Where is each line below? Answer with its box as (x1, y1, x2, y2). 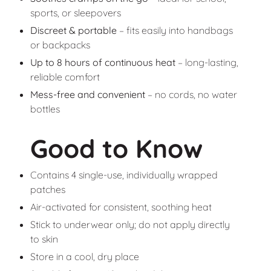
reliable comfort (30, 70, 100, 83)
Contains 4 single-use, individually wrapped (30, 169, 218, 181)
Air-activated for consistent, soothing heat (30, 201, 212, 213)
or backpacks (30, 38, 90, 51)
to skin (30, 233, 58, 245)
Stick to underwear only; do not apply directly (30, 218, 230, 230)
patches (30, 183, 65, 195)
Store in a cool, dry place (30, 250, 139, 263)
